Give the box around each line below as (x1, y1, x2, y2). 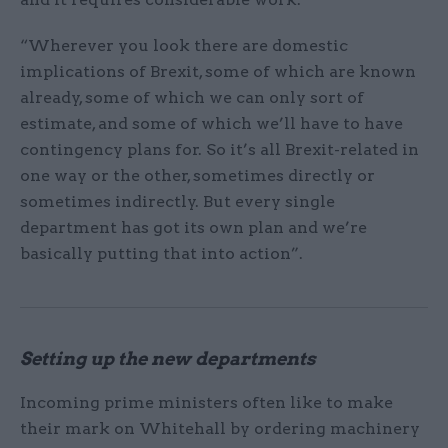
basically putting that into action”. (20, 244, 303, 264)
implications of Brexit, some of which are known (20, 62, 416, 82)
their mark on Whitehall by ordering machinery (20, 419, 420, 439)
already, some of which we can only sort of (20, 88, 364, 108)
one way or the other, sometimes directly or (20, 166, 375, 186)
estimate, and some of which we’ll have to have (20, 114, 403, 134)
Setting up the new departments (20, 348, 316, 370)
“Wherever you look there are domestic (20, 36, 348, 56)
